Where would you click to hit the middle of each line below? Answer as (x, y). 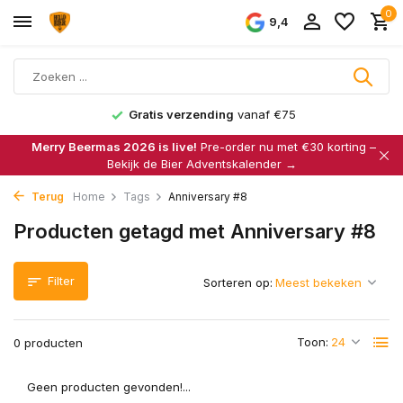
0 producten (48, 343)
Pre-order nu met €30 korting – (286, 146)
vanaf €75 (264, 114)
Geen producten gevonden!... (109, 387)
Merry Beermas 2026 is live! (114, 146)
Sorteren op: (238, 282)
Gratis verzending (181, 114)
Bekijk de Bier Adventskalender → (201, 163)
